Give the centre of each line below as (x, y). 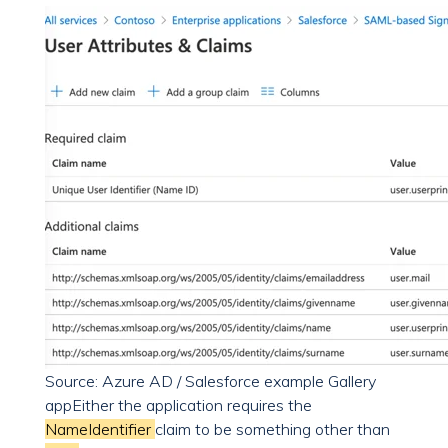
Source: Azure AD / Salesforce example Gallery (210, 381)
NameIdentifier (100, 429)
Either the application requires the (192, 405)
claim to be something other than (272, 429)
